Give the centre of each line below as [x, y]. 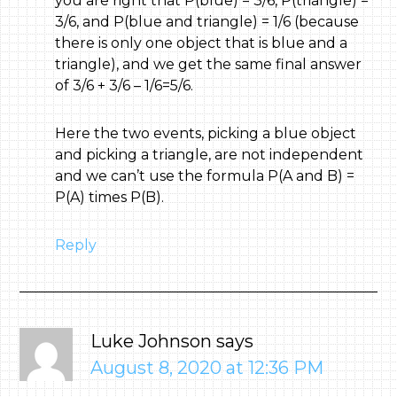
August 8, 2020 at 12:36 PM [207, 368]
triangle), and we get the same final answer [209, 64]
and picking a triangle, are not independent [210, 155]
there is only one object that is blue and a [202, 43]
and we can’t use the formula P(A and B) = [205, 176]
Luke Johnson [152, 341]
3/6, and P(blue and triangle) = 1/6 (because [207, 22]
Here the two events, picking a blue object [206, 133]
